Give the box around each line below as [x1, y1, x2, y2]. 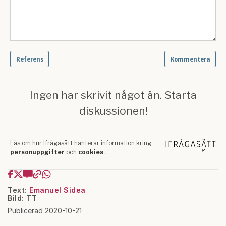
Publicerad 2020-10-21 [8, 206, 82, 215]
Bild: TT [8, 193, 37, 202]
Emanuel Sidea [29, 185, 86, 194]
